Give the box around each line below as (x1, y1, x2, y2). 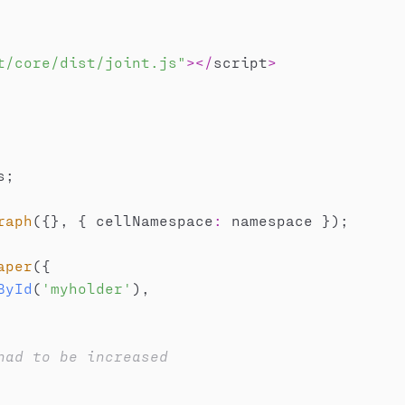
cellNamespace (86, 212, 213, 229)
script (212, 53, 268, 71)
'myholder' (41, 279, 132, 297)
